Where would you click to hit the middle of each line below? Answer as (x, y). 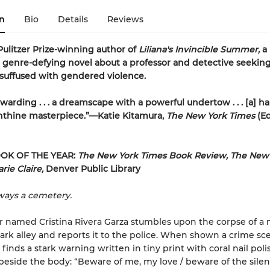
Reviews (125, 19)
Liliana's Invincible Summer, (200, 49)
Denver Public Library (93, 169)
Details (73, 19)
